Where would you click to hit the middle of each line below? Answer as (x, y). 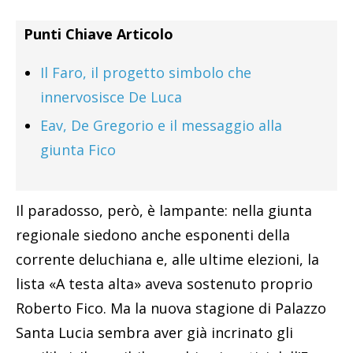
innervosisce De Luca (111, 97)
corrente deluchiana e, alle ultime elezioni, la (167, 260)
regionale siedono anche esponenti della (153, 235)
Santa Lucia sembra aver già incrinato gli (154, 333)
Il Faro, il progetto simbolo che (146, 73)
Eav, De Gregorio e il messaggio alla (161, 126)
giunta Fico (78, 150)
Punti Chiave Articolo (98, 34)
